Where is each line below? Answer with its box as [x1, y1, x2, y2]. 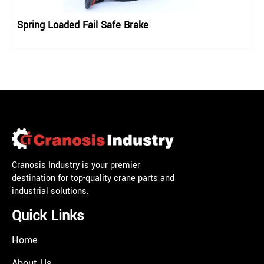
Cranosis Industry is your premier [12, 159, 140, 172]
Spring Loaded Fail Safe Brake [17, 18, 148, 32]
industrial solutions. [12, 185, 89, 198]
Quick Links [12, 206, 84, 226]
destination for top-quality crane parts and [12, 172, 174, 185]
